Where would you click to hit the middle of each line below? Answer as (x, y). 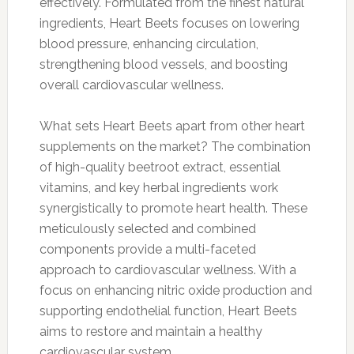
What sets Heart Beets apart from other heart (172, 126)
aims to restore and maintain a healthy (151, 331)
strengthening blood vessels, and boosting (163, 64)
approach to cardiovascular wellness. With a (168, 269)
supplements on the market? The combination (175, 146)
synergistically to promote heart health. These (173, 208)
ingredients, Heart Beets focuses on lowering (169, 23)
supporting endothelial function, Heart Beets (168, 311)
